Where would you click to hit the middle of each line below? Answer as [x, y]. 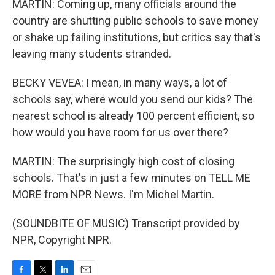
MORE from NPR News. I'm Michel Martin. [113, 194]
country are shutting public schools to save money [135, 21]
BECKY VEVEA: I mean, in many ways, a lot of [120, 83]
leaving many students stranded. [92, 54]
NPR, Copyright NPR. [62, 240]
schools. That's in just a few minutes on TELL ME [131, 178]
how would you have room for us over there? [120, 132]
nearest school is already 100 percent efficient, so [133, 116]
